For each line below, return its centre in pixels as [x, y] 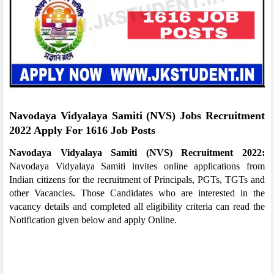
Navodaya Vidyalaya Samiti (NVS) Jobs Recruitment [137, 115]
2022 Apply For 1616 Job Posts [82, 130]
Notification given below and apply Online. [93, 220]
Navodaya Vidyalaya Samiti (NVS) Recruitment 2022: [137, 152]
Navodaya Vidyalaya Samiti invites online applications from [137, 166]
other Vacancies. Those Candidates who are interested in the [137, 193]
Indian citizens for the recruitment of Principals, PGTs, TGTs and [137, 179]
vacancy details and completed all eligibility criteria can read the [137, 206]
